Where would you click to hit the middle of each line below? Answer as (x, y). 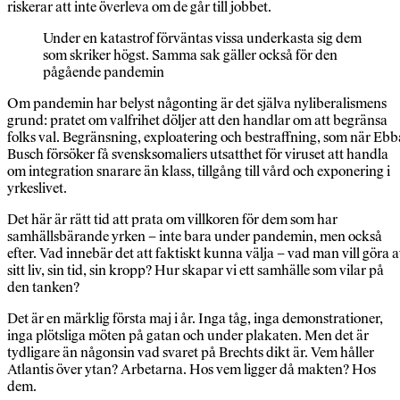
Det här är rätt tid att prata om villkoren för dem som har (172, 220)
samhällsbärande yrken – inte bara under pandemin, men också (195, 237)
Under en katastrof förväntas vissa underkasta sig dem (202, 38)
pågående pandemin (104, 72)
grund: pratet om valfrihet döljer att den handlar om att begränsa (197, 121)
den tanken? (43, 287)
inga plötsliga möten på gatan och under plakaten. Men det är (188, 336)
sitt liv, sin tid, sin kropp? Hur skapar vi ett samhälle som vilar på (196, 271)
